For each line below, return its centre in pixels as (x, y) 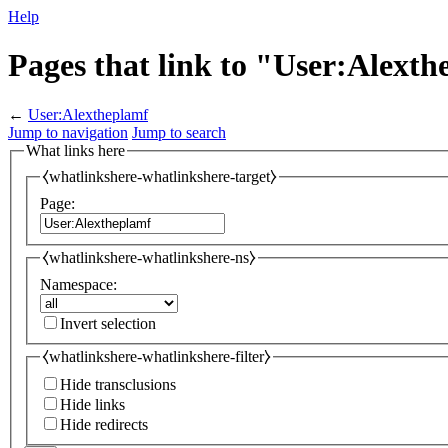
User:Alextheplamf (88, 114)
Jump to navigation (68, 132)
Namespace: (78, 284)
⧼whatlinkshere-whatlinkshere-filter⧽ (156, 356)
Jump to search (179, 132)
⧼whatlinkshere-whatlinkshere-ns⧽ (149, 258)
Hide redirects (104, 425)
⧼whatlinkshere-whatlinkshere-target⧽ (159, 177)
